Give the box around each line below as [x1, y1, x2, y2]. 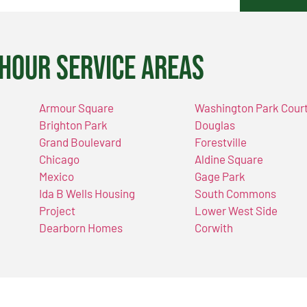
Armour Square [38, 101, 114, 115]
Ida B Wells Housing [38, 186, 135, 201]
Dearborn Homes [38, 221, 123, 235]
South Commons [195, 186, 277, 201]
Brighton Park [38, 118, 108, 132]
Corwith [195, 221, 234, 235]
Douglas [195, 118, 236, 132]
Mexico [38, 169, 74, 184]
